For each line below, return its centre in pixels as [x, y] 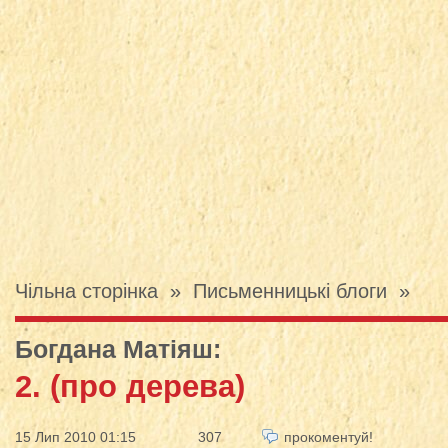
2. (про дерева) [130, 386]
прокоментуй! [328, 437]
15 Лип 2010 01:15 [75, 437]
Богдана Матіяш [114, 349]
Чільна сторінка [86, 291]
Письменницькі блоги [290, 291]
